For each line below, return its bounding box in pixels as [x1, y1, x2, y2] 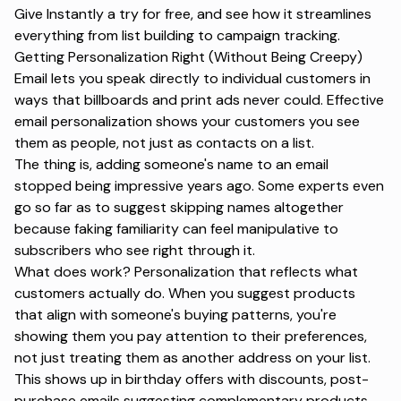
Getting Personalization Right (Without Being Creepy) [14, 47, 363, 66]
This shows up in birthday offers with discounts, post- [14, 369, 369, 388]
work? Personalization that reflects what [87, 261, 358, 281]
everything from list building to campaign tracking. [14, 25, 340, 45]
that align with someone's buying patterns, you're [14, 304, 337, 324]
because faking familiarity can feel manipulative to [14, 218, 338, 238]
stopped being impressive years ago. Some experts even [14, 175, 384, 195]
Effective [327, 90, 384, 109]
